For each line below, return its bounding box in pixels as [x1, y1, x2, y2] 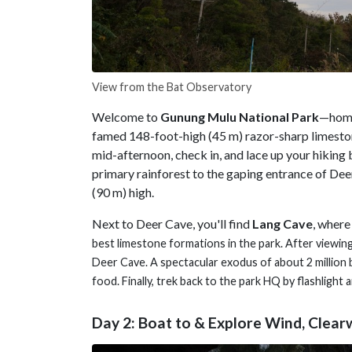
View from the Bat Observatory [92, 80, 251, 94]
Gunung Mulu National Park [160, 109, 319, 125]
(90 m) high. [92, 185, 154, 200]
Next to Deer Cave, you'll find [92, 216, 252, 232]
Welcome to [92, 109, 160, 125]
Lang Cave [252, 216, 313, 232]
